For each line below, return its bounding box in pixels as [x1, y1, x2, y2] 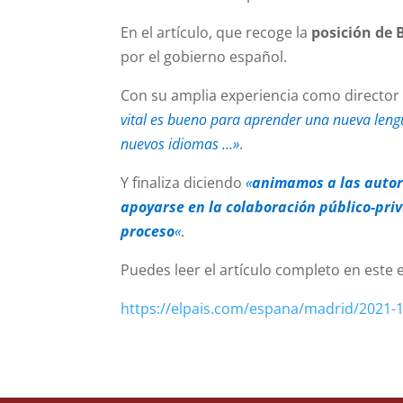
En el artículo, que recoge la [121, 22, 312, 42]
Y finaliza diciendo [121, 172, 246, 193]
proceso [121, 220, 175, 241]
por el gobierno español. [121, 46, 288, 67]
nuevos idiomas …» [121, 133, 240, 154]
